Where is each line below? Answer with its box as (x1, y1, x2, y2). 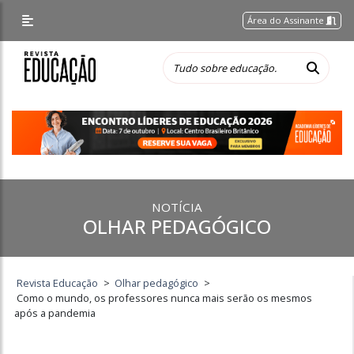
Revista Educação (17, 276, 99, 291)
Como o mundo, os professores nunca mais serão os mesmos (17, 291, 313, 306)
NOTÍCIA (152, 199, 202, 216)
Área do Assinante (247, 14, 327, 26)
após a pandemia (14, 306, 96, 321)
